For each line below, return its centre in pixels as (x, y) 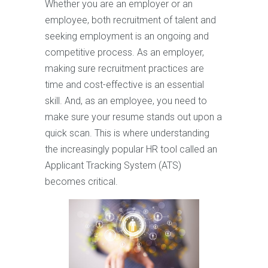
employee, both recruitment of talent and (130, 20)
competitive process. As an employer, (124, 52)
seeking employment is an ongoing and (127, 36)
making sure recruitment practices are (124, 68)
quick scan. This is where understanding (127, 133)
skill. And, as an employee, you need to (126, 101)
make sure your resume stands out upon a (133, 117)
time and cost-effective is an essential (124, 85)
